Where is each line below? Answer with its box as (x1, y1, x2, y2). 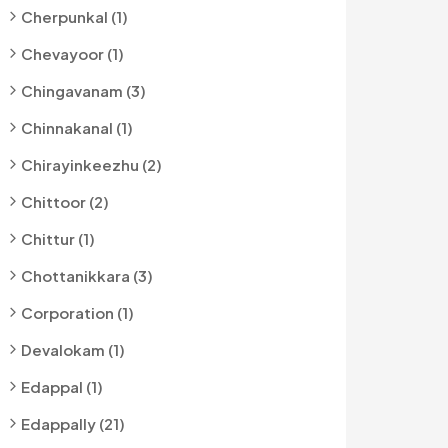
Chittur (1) (21, 229, 95, 248)
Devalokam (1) (21, 340, 125, 359)
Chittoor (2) (21, 192, 109, 211)
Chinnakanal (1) (21, 118, 133, 137)
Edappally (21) (21, 414, 125, 433)
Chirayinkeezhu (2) (21, 155, 162, 174)
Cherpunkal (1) (21, 7, 128, 26)
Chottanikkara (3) (21, 266, 153, 285)
